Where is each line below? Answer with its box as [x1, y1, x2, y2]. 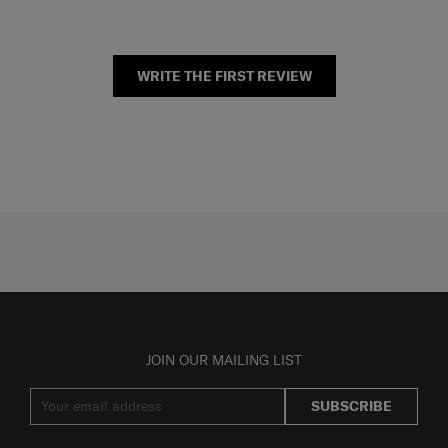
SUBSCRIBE [311, 415, 392, 434]
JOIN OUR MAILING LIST [146, 369, 302, 388]
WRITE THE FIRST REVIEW [136, 85, 312, 104]
